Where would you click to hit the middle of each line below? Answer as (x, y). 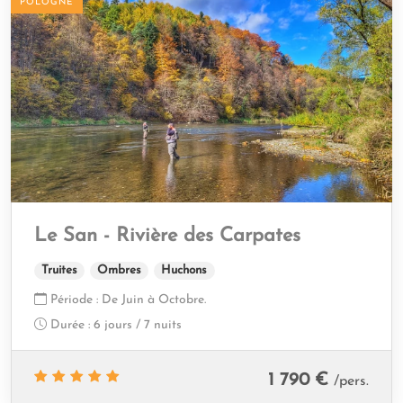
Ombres (120, 271)
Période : (74, 300)
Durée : (70, 326)
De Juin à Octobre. (152, 300)
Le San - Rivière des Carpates (167, 237)
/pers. (351, 381)
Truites (60, 271)
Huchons (184, 271)
